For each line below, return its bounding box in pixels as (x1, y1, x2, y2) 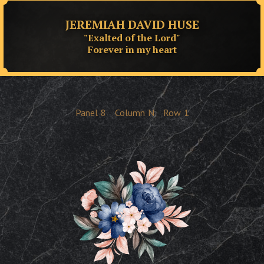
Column (114, 107, 145, 118)
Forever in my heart (87, 42, 177, 56)
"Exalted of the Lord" (84, 31, 180, 44)
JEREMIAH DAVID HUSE (65, 16, 199, 32)
